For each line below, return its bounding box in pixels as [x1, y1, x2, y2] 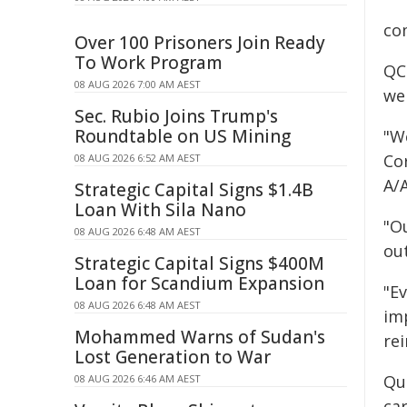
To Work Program [74, 51, 223, 74]
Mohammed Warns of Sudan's [74, 325, 325, 349]
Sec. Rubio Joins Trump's [74, 104, 278, 128]
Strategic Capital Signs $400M [74, 252, 324, 275]
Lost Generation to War [74, 345, 271, 369]
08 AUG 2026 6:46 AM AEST [74, 372, 201, 385]
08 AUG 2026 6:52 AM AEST [74, 151, 201, 164]
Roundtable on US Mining [74, 124, 291, 148]
